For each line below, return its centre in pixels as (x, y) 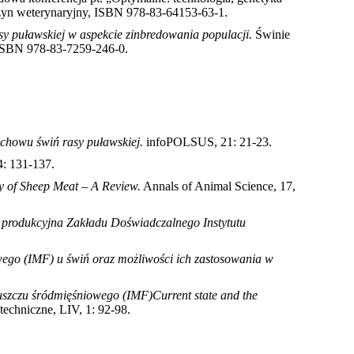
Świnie (273, 35)
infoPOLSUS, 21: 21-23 (207, 142)
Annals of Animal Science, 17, (219, 186)
